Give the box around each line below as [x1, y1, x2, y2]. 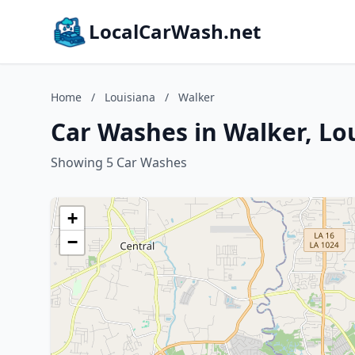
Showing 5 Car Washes [51, 154, 187, 171]
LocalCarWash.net [89, 18, 261, 44]
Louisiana [105, 90, 155, 105]
